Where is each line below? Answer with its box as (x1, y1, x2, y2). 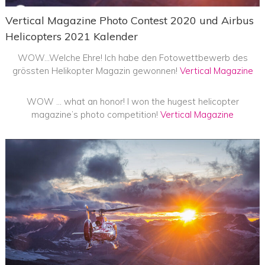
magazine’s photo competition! (31, 108, 160, 120)
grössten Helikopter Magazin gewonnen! (12, 64, 180, 76)
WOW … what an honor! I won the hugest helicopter (26, 95, 239, 107)
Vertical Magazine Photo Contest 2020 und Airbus (5, 13, 254, 27)
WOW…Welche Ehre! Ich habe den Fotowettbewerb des (17, 51, 248, 63)
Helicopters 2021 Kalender (5, 29, 138, 43)
